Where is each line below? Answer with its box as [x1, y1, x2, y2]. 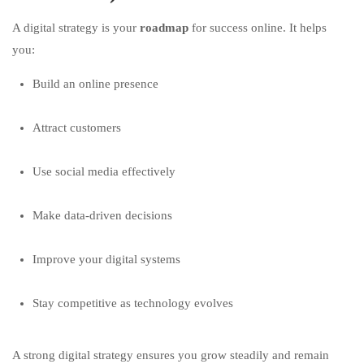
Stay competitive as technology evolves [32, 297, 233, 310]
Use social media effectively [32, 165, 175, 178]
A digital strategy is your [12, 21, 140, 34]
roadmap [140, 21, 188, 34]
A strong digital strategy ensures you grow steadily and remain [12, 349, 329, 362]
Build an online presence [32, 77, 158, 90]
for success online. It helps [188, 21, 327, 34]
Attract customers [32, 121, 121, 134]
